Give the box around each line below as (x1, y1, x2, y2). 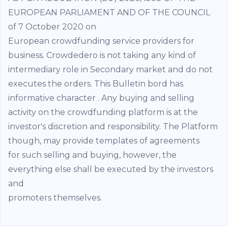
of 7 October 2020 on (8, 21, 96, 32)
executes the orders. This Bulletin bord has (8, 78, 183, 89)
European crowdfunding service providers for (8, 36, 194, 46)
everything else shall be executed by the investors (8, 164, 213, 174)
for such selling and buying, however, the (8, 150, 177, 160)
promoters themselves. (8, 192, 102, 203)
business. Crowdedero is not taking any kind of (8, 50, 196, 60)
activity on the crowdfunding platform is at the (8, 107, 198, 117)
